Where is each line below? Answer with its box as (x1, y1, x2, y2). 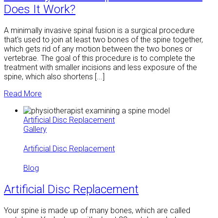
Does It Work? (4, 2, 75, 16)
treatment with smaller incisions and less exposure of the (4, 62, 197, 72)
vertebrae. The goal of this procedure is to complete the (4, 53, 195, 63)
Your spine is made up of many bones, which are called (4, 205, 190, 215)
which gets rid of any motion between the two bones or (4, 44, 192, 54)
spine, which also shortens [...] (4, 72, 105, 81)
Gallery (23, 124, 47, 134)
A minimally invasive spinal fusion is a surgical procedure (4, 25, 195, 35)
